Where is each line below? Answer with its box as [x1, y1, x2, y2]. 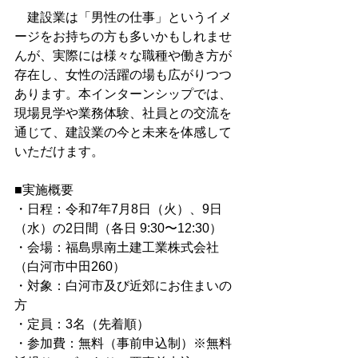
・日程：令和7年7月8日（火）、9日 [14, 202, 222, 216]
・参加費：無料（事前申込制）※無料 [14, 336, 232, 350]
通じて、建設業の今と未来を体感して [14, 125, 232, 139]
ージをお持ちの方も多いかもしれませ [14, 30, 232, 43]
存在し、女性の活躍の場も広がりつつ [14, 68, 232, 82]
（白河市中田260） [14, 260, 125, 273]
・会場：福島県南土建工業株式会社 [14, 241, 219, 254]
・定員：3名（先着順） [14, 317, 149, 331]
